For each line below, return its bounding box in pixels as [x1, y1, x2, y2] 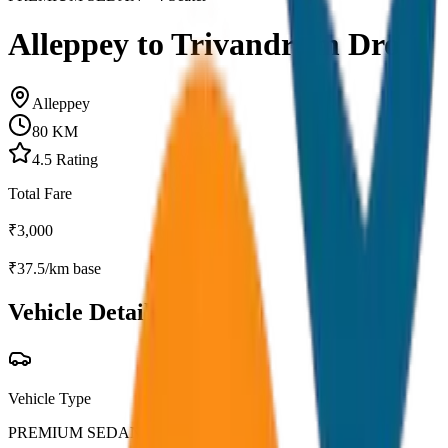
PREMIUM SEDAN [8, 423, 142, 441]
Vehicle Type [8, 389, 91, 407]
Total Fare [8, 184, 72, 202]
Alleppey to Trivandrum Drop [8, 26, 418, 63]
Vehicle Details [8, 298, 160, 325]
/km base [45, 259, 101, 277]
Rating [52, 150, 98, 168]
